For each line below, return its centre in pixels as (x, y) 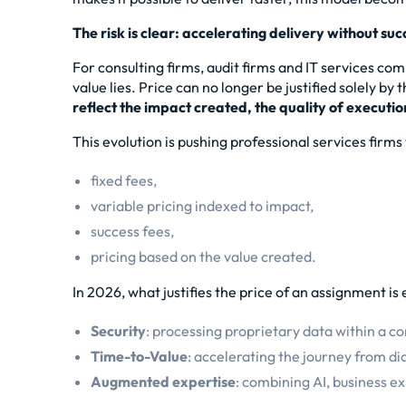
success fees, (132, 231)
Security (118, 331)
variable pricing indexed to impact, (202, 206)
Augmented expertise (163, 382)
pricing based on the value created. (203, 256)
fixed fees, (124, 180)
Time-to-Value (139, 356)
